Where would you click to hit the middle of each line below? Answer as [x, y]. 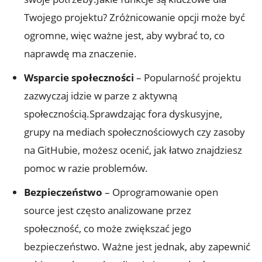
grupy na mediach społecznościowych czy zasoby [135, 132]
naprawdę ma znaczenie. [80, 53]
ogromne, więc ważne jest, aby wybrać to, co [124, 35]
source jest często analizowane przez [108, 210]
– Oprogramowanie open [160, 192]
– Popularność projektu [187, 77]
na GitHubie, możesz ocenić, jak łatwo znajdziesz [133, 150]
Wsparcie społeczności [79, 77]
